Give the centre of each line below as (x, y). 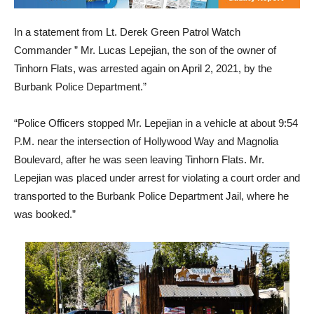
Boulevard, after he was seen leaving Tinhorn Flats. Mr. (139, 159)
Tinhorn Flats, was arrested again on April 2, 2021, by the (143, 68)
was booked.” (45, 214)
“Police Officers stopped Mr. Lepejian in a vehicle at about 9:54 (156, 123)
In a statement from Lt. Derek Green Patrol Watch (127, 32)
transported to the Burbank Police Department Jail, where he (151, 196)
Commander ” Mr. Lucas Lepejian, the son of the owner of (145, 50)
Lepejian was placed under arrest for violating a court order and (157, 177)
